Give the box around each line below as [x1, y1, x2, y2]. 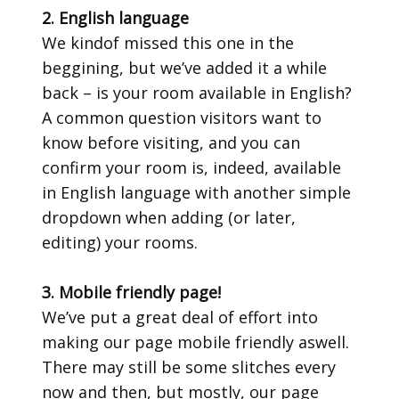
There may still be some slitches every [42, 356, 337, 378]
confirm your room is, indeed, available [42, 157, 342, 178]
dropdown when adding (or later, [42, 207, 297, 228]
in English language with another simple [42, 182, 352, 203]
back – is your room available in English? [42, 82, 353, 103]
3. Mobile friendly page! [42, 281, 222, 303]
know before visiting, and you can [42, 132, 301, 153]
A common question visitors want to [42, 107, 322, 128]
